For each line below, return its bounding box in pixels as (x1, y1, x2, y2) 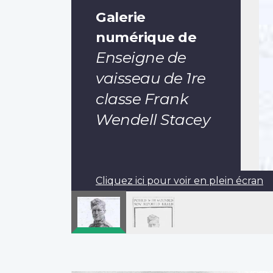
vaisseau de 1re (96, 68, 206, 87)
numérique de (96, 28, 196, 46)
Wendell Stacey (96, 110, 210, 129)
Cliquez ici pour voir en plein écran (96, 174, 263, 186)
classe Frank (96, 89, 188, 108)
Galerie (96, 8, 146, 26)
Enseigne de (96, 48, 186, 66)
